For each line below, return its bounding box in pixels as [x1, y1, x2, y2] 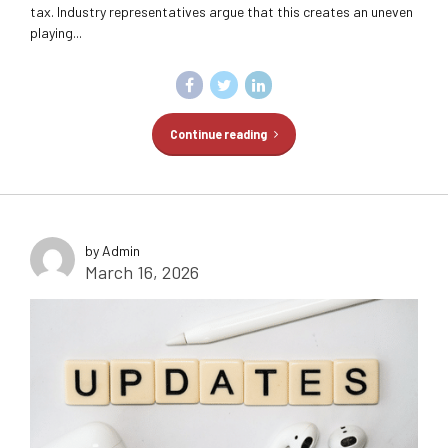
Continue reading [169, 126, 267, 141]
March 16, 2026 [85, 260, 199, 283]
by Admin [85, 241, 140, 259]
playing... [30, 24, 82, 42]
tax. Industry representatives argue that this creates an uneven [30, 3, 413, 21]
